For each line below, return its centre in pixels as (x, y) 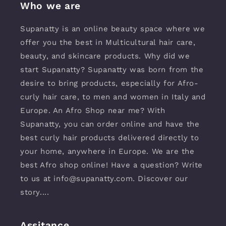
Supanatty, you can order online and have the (110, 124)
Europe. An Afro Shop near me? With (93, 110)
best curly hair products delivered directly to (110, 138)
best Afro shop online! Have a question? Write (112, 165)
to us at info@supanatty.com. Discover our (104, 179)
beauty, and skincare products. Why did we (105, 56)
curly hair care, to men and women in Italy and (113, 97)
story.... (35, 192)
